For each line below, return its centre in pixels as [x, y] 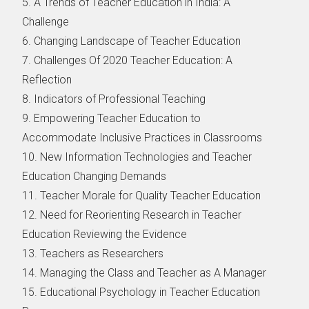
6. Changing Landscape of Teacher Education [133, 41]
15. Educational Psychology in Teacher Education [141, 292]
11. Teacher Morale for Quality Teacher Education [143, 195]
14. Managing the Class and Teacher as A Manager [144, 272]
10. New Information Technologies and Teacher [137, 157]
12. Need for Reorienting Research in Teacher [132, 215]
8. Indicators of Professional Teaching [114, 99]
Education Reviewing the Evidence [106, 234]
